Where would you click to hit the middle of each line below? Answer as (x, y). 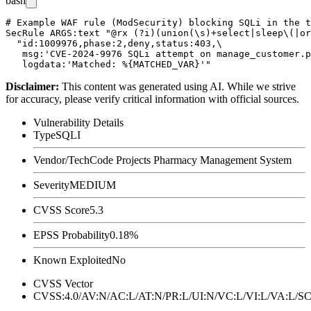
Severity (51, 185)
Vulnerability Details (78, 122)
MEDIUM (93, 185)
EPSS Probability (72, 235)
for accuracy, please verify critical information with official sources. (152, 99)
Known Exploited (73, 260)
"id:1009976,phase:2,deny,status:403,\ (114, 43)
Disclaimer (31, 86)
